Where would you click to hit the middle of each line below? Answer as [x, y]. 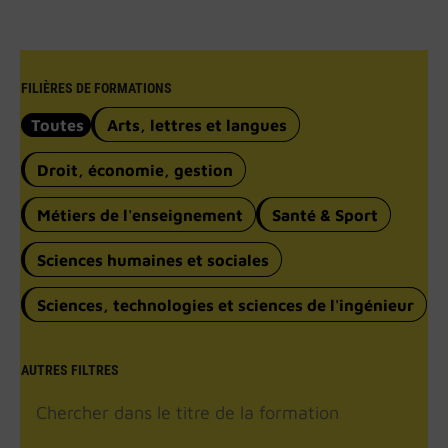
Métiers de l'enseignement [140, 215]
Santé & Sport [325, 215]
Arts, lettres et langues [197, 125]
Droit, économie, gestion [135, 170]
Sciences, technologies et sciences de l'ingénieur [225, 305]
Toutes [57, 125]
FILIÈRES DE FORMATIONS [96, 89]
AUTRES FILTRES [70, 371]
